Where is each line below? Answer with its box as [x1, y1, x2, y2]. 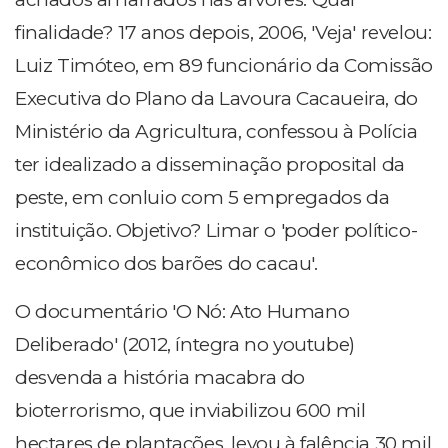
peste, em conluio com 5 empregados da [15, 186, 390, 210]
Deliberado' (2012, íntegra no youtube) [15, 333, 355, 357]
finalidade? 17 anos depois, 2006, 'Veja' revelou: [15, 21, 432, 45]
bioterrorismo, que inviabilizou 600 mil [15, 399, 366, 423]
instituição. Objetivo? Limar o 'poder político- [15, 219, 418, 243]
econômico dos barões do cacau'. [15, 252, 318, 276]
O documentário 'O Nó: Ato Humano [15, 300, 350, 324]
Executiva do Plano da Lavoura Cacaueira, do [15, 87, 418, 111]
